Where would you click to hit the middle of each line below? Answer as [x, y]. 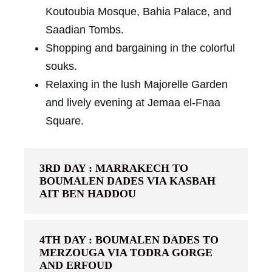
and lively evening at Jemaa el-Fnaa [133, 102]
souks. [61, 66]
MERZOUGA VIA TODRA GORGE [126, 252]
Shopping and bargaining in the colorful [140, 48]
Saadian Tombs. [85, 29]
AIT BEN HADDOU [88, 193]
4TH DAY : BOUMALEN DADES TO [129, 240]
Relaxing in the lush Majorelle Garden [137, 84]
